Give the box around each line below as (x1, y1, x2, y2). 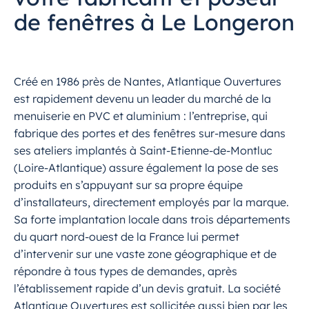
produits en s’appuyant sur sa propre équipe (14, 178, 243, 192)
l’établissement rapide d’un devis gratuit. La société (14, 281, 281, 295)
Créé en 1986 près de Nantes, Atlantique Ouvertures (14, 74, 281, 88)
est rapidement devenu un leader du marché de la (14, 92, 271, 106)
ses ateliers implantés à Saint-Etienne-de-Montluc (14, 143, 272, 157)
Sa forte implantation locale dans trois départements (14, 212, 290, 226)
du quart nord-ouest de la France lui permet (14, 230, 239, 243)
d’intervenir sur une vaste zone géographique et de (14, 247, 277, 261)
